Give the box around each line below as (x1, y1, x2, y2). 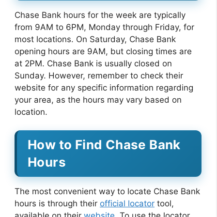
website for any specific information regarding (15, 82, 193, 93)
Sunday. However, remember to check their (15, 70, 183, 80)
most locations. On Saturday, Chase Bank (15, 34, 176, 44)
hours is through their (15, 199, 100, 208)
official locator (100, 199, 155, 208)
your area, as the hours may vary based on (15, 94, 182, 105)
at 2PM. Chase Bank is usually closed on (15, 58, 172, 68)
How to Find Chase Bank (28, 137, 181, 152)
